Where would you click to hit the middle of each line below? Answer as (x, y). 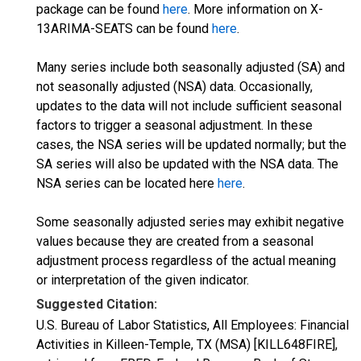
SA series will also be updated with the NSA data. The (187, 164)
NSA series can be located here (127, 183)
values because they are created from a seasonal (175, 241)
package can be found (100, 9)
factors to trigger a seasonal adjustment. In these (174, 125)
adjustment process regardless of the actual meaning (186, 261)
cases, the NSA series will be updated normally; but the (191, 145)
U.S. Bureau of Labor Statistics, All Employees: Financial (193, 325)
